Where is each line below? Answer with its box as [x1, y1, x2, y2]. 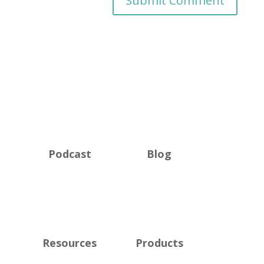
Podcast [48, 147, 91, 161]
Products [135, 236, 183, 250]
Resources [42, 236, 97, 250]
